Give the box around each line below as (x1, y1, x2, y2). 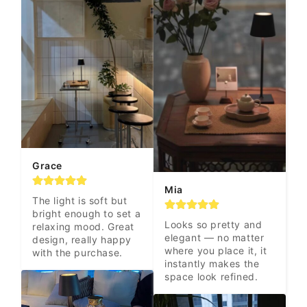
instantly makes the (164, 258, 260, 270)
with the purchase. (32, 247, 123, 259)
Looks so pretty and (164, 219, 262, 231)
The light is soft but (32, 195, 127, 207)
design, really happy (32, 234, 132, 246)
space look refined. (164, 271, 258, 283)
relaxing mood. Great (32, 221, 134, 233)
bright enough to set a (32, 208, 141, 220)
